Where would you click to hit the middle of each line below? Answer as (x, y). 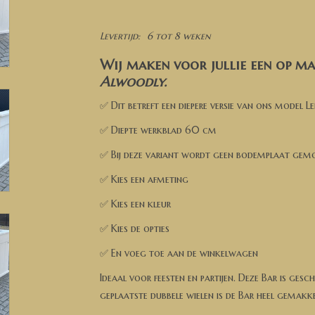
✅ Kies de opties (134, 228)
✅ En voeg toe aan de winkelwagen (179, 253)
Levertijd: (120, 36)
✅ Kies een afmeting (144, 179)
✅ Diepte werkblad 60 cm (158, 130)
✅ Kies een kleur (135, 204)
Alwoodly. (135, 81)
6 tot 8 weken (179, 36)
